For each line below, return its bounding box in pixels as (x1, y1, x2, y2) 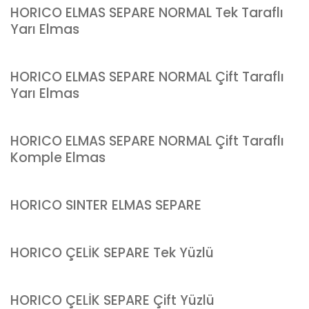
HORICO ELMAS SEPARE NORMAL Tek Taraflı (10, 3, 283, 23)
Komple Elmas (10, 148, 106, 168)
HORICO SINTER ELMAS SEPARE (10, 196, 201, 215)
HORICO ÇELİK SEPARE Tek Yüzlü (10, 243, 214, 263)
